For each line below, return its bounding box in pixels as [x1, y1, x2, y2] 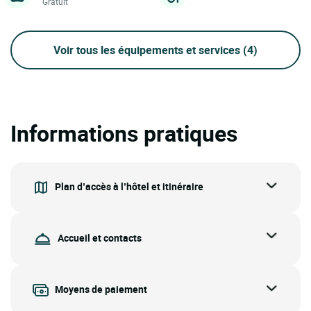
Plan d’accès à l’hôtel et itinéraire [55, 179, 203, 193]
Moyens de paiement [55, 282, 147, 296]
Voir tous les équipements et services [53, 42, 243, 58]
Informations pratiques [10, 117, 237, 148]
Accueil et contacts [58, 230, 142, 244]
